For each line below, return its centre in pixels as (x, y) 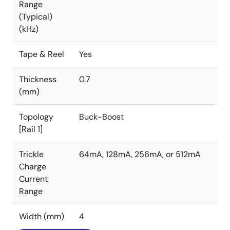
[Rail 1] (31, 129)
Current (33, 179)
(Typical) (36, 17)
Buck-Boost (101, 117)
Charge (33, 167)
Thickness (38, 79)
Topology (36, 117)
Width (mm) (42, 216)
